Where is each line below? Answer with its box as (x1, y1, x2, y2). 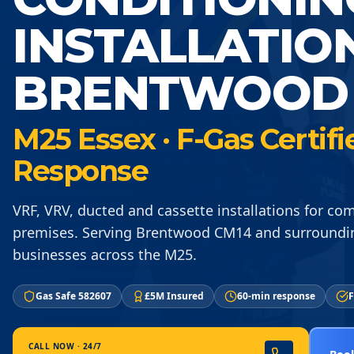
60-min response (237, 288, 315, 303)
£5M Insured (145, 288, 204, 303)
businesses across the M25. (13, 244, 197, 264)
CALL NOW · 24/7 (28, 340, 102, 352)
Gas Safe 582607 (36, 288, 111, 303)
